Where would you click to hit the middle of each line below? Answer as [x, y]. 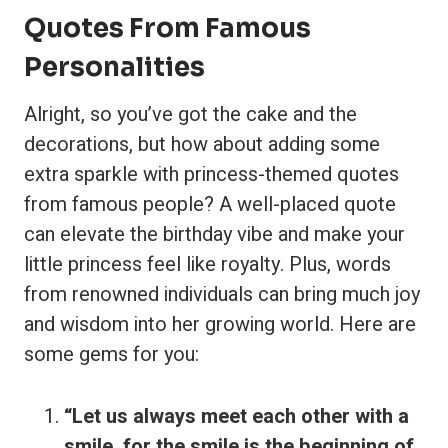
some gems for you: [111, 354]
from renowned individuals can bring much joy [222, 294]
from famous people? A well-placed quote [210, 204]
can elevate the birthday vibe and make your [214, 234]
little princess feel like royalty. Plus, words [207, 264]
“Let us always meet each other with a [236, 416]
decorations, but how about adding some [202, 144]
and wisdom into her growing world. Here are [220, 324]
